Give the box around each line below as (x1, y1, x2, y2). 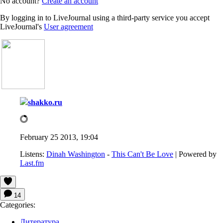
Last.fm (20, 158, 44, 167)
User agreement (44, 22, 93, 31)
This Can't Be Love (111, 149, 173, 158)
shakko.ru (28, 98, 62, 107)
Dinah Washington (46, 149, 105, 158)
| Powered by (173, 149, 217, 158)
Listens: (20, 149, 44, 158)
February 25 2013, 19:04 (20, 132, 98, 141)
